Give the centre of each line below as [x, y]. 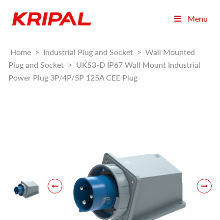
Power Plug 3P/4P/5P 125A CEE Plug [73, 78]
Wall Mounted [170, 52]
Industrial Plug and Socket [88, 52]
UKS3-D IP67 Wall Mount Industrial [138, 65]
